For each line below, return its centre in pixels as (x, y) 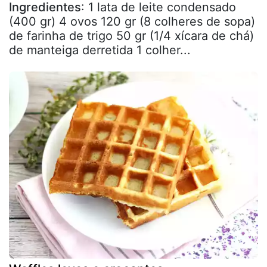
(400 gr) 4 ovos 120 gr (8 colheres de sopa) (132, 21)
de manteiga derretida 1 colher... (100, 50)
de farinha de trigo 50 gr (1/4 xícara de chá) (131, 36)
